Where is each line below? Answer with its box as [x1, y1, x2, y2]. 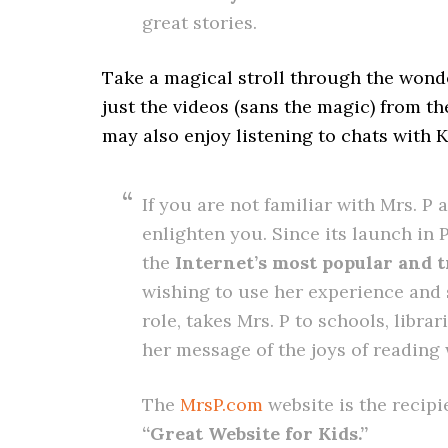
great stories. [142, 11, 257, 34]
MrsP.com [180, 393, 263, 416]
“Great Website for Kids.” [142, 422, 368, 445]
